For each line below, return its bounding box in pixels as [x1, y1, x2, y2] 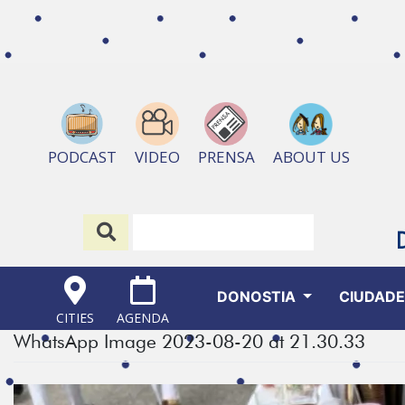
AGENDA [117, 309, 170, 327]
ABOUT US [272, 146, 350, 168]
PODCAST [47, 146, 117, 168]
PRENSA [197, 146, 255, 168]
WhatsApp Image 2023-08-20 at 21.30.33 [14, 330, 365, 353]
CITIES [56, 309, 95, 327]
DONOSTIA [216, 287, 299, 306]
